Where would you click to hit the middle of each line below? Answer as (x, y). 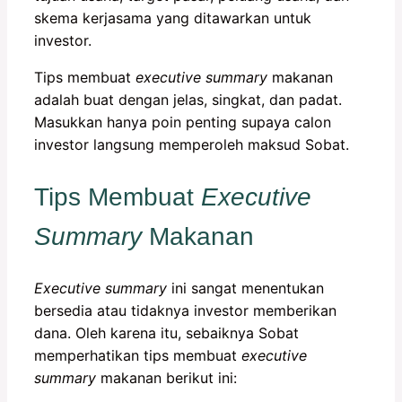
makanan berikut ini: (166, 377)
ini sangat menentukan (245, 288)
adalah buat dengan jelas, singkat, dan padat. (188, 100)
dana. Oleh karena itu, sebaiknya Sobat (166, 332)
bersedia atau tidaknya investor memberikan (185, 310)
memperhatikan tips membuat (138, 355)
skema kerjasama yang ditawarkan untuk (173, 18)
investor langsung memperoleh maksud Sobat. (192, 145)
